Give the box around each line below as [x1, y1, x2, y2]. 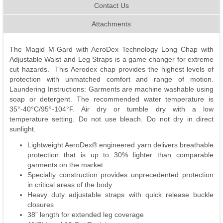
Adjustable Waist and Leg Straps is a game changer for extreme [9, 55, 214, 64]
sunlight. [9, 125, 36, 133]
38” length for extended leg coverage [27, 211, 144, 219]
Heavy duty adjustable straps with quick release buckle [27, 191, 214, 199]
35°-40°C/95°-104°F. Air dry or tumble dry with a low [9, 105, 214, 113]
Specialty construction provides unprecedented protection [27, 171, 214, 179]
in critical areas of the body [27, 181, 112, 189]
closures [27, 201, 54, 209]
